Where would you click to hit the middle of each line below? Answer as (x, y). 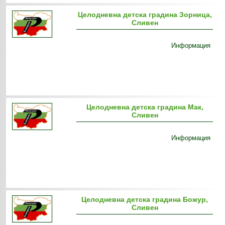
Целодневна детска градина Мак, (145, 107)
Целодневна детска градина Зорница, (145, 15)
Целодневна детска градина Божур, (145, 199)
